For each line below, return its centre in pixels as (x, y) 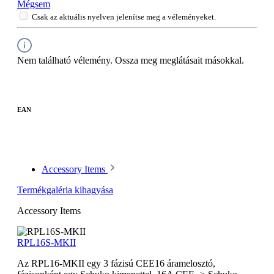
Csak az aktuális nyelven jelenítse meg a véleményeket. (124, 17)
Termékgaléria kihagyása (65, 190)
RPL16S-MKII (46, 242)
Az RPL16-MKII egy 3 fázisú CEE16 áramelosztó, (116, 263)
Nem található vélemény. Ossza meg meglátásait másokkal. (131, 60)
